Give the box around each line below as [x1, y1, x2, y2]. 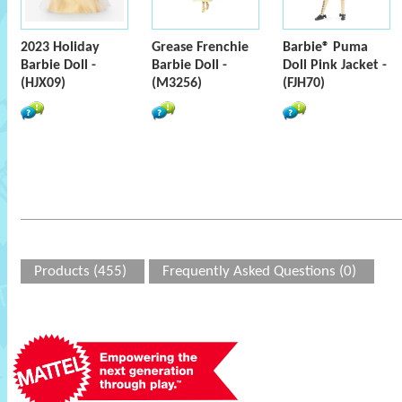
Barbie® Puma [283, 40, 368, 55]
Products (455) [34, 264, 127, 279]
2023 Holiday [21, 40, 100, 55]
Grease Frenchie [152, 40, 249, 55]
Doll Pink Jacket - [283, 58, 387, 73]
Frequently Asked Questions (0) [162, 264, 356, 279]
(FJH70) [283, 76, 325, 91]
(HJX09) [21, 76, 66, 91]
